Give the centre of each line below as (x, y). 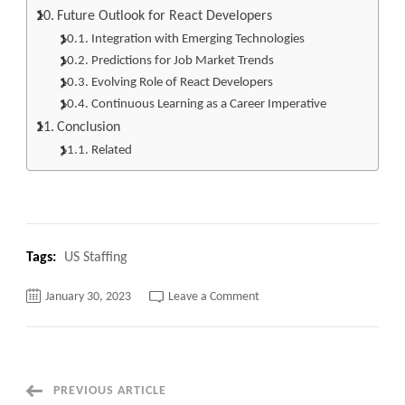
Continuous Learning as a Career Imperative (208, 104)
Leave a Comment (214, 297)
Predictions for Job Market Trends (182, 61)
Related (111, 150)
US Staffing (96, 257)
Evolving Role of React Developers (182, 82)
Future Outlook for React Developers (165, 16)
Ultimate (281, 372)
